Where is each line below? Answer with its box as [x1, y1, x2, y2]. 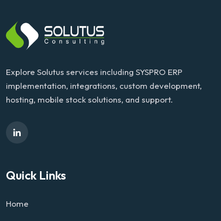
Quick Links [6, 168, 66, 183]
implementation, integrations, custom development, [6, 80, 202, 91]
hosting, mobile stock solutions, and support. [6, 94, 173, 105]
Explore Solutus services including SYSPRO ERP [6, 67, 183, 77]
